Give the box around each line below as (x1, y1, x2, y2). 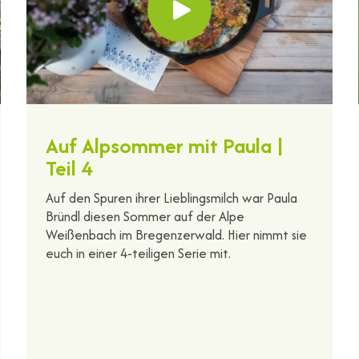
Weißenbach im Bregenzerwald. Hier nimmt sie (46, 224, 308, 244)
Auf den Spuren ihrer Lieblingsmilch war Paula (46, 188, 298, 208)
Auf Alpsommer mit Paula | (46, 130, 284, 160)
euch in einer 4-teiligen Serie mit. (46, 243, 232, 263)
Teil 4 (46, 152, 94, 183)
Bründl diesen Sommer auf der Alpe (46, 206, 245, 226)
